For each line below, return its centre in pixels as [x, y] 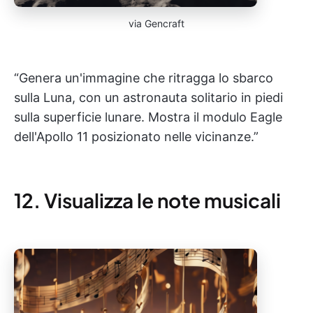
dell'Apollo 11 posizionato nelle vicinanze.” [136, 137]
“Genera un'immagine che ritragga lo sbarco [144, 78]
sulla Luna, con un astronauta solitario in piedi [148, 97]
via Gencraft [156, 23]
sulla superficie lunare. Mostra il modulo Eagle [148, 117]
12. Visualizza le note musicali [147, 200]
